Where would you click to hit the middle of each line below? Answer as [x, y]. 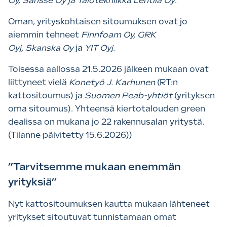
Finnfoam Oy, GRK [119, 34]
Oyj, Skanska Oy [41, 48]
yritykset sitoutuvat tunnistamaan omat [92, 217]
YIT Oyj [98, 48]
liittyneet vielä [39, 82]
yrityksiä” [32, 182]
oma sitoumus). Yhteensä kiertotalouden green [107, 108]
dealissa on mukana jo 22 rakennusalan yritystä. [106, 122]
